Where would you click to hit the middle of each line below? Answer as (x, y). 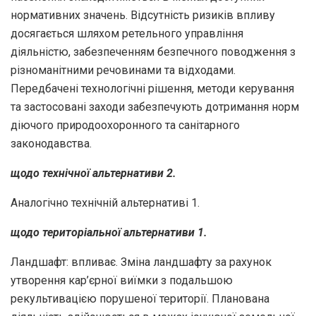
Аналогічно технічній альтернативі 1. (105, 202)
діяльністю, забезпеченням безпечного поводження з (153, 51)
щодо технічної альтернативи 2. (93, 173)
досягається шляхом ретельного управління (127, 33)
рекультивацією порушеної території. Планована (140, 298)
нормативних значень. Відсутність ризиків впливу (143, 15)
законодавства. (51, 143)
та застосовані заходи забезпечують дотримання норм (155, 107)
